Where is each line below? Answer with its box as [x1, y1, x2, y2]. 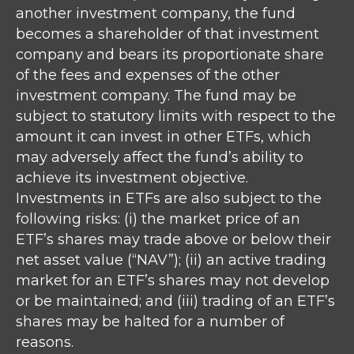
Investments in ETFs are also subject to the [16, 190, 322, 208]
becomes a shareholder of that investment [16, 25, 319, 43]
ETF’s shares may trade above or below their [16, 231, 331, 249]
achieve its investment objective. [16, 169, 248, 187]
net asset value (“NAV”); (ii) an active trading [16, 251, 326, 269]
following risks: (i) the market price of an [16, 210, 300, 228]
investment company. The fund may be [16, 87, 296, 105]
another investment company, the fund [16, 5, 296, 23]
